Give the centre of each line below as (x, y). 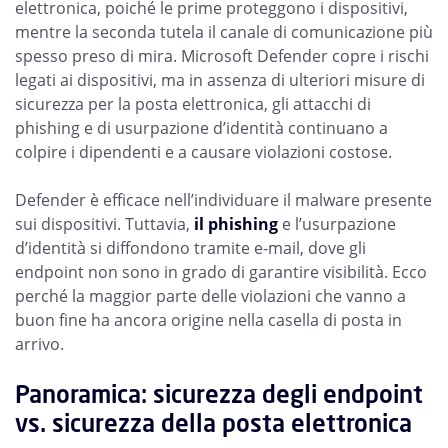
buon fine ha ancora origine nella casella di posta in (208, 320)
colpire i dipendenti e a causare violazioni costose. (203, 152)
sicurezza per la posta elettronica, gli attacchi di (193, 104)
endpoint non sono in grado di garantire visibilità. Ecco (221, 272)
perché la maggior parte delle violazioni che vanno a (210, 296)
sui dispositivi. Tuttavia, (104, 224)
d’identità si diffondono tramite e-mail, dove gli (190, 248)
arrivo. (39, 344)
